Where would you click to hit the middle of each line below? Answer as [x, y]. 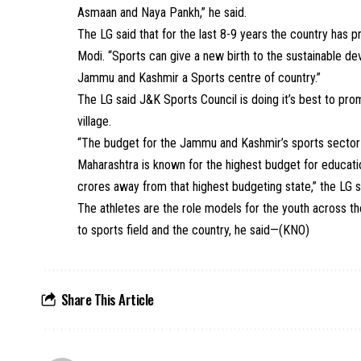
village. [95, 121]
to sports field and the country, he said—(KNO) [194, 230]
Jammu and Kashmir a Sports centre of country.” [199, 78]
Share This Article [107, 299]
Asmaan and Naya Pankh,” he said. [162, 12]
